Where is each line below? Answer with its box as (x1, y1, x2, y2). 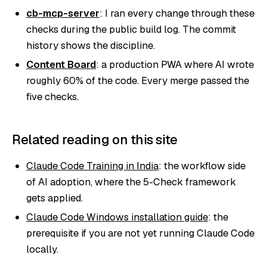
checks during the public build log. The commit (26, 22, 236, 36)
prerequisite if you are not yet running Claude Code (26, 226, 254, 240)
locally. (26, 242, 58, 256)
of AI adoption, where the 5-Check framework (26, 175, 236, 188)
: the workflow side (159, 159, 246, 172)
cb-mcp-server (26, 6, 100, 20)
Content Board (26, 57, 96, 71)
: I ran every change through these (100, 6, 254, 20)
